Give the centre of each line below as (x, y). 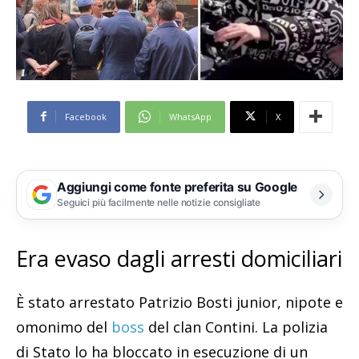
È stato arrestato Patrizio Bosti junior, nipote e (179, 302)
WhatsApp (190, 116)
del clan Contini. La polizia (236, 327)
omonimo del (64, 327)
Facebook (85, 116)
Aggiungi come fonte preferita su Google (177, 188)
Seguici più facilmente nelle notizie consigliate (159, 203)
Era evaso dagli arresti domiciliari (179, 258)
